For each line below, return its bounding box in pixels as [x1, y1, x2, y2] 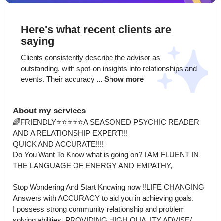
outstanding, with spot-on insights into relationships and [21, 64, 197, 73]
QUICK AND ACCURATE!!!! [13, 139, 104, 148]
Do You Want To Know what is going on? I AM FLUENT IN [13, 150, 199, 159]
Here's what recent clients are [21, 23, 171, 36]
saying [21, 35, 54, 47]
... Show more [96, 74, 144, 83]
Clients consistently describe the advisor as [21, 53, 160, 62]
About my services [13, 106, 86, 115]
